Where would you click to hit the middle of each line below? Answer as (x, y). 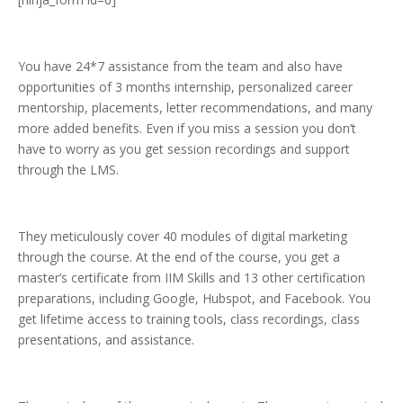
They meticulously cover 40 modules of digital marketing (183, 237)
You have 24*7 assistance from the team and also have (180, 67)
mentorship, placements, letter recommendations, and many (195, 108)
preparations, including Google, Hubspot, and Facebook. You (194, 299)
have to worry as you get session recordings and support (184, 149)
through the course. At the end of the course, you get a (179, 257)
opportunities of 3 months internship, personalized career (185, 87)
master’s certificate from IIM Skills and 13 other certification (192, 278)
